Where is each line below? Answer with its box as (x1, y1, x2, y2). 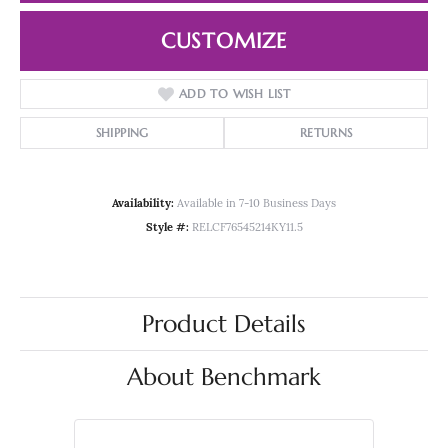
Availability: (112, 199, 174, 211)
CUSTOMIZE (160, 27, 288, 54)
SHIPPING (95, 125, 149, 141)
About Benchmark (127, 362, 321, 393)
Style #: (145, 223, 189, 235)
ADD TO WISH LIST (178, 86, 291, 102)
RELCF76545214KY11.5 (191, 223, 303, 235)
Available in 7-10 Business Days (177, 199, 336, 211)
